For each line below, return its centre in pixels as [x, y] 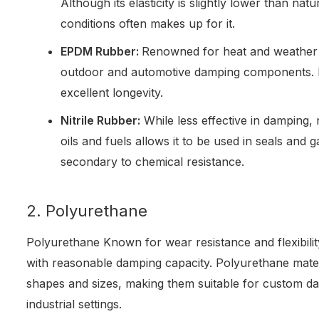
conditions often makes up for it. [148, 24]
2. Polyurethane [87, 211]
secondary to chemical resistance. [153, 162]
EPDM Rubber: [101, 52]
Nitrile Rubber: [101, 121]
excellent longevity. [112, 93]
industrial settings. [74, 304]
